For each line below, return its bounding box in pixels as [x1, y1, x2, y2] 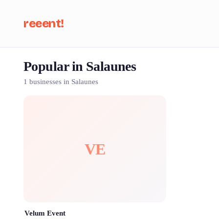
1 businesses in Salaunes [23, 78, 98, 86]
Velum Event [24, 209, 66, 217]
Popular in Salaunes [23, 59, 136, 74]
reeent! [23, 17, 64, 30]
